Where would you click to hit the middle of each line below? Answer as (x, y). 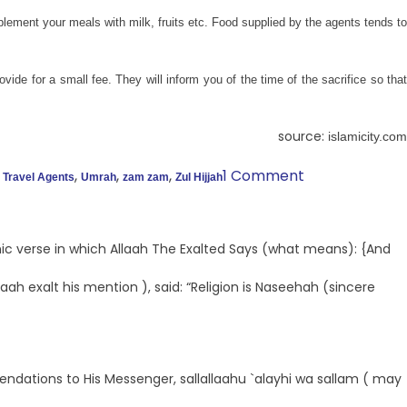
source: (303, 137)
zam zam (146, 178)
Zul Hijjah (199, 178)
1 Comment (263, 176)
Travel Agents (39, 178)
